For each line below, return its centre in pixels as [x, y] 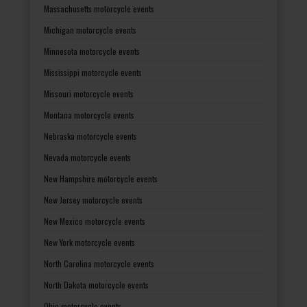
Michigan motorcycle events [90, 29]
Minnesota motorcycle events [92, 51]
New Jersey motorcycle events [93, 199]
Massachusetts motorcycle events [99, 8]
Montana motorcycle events [89, 114]
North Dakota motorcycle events [96, 284]
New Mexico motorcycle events [95, 221]
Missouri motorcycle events [89, 93]
